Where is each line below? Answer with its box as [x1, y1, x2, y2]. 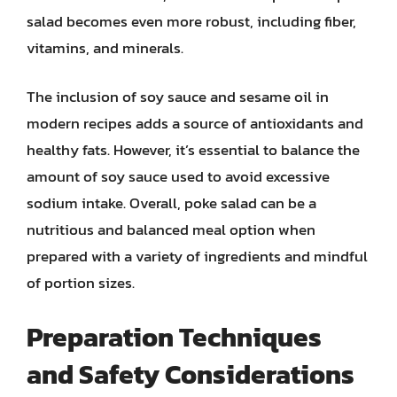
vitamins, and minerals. [27, 35, 183, 59]
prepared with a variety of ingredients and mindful [27, 245, 368, 268]
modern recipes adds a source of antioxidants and [27, 112, 363, 135]
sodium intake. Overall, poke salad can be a [27, 191, 316, 214]
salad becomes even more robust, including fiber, [27, 9, 356, 33]
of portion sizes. [27, 271, 135, 294]
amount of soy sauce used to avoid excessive [27, 165, 330, 188]
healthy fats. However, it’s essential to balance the [27, 138, 360, 161]
